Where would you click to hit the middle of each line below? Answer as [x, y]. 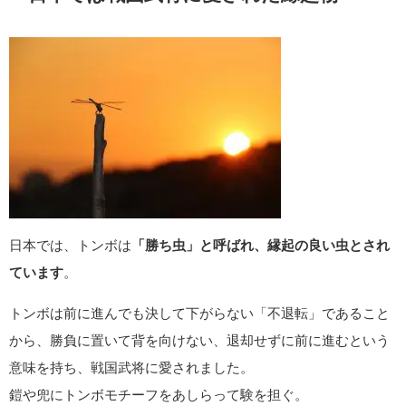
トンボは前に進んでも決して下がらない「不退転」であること [199, 313]
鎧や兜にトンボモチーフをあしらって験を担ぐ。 [159, 394]
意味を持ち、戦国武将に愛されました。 [131, 367]
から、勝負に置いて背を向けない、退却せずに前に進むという [199, 340]
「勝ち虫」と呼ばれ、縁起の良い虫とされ [261, 245]
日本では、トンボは [70, 245]
